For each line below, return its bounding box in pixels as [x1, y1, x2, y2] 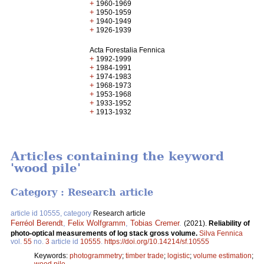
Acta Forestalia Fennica [90, 46, 166, 54]
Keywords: [34, 251, 70, 260]
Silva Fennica [199, 229, 243, 237]
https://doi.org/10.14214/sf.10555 [104, 237, 209, 246]
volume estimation [193, 251, 252, 260]
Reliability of [209, 219, 250, 227]
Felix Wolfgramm [68, 218, 126, 227]
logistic [167, 251, 190, 260]
